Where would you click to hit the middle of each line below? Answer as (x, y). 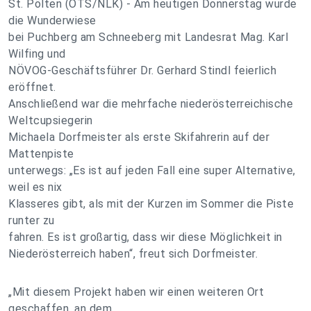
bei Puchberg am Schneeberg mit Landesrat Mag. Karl (148, 37)
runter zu (32, 220)
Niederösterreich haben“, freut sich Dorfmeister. (133, 254)
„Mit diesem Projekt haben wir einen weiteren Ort (136, 292)
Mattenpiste (41, 154)
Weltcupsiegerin (51, 120)
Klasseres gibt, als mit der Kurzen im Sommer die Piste (151, 204)
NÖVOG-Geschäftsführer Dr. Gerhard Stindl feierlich (142, 70)
